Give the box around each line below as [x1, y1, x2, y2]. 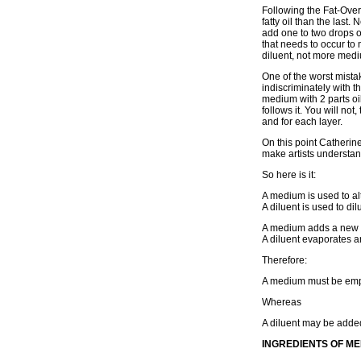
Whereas [262, 297, 301, 308]
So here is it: [262, 169, 316, 180]
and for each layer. [262, 116, 342, 127]
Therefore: [262, 255, 307, 266]
